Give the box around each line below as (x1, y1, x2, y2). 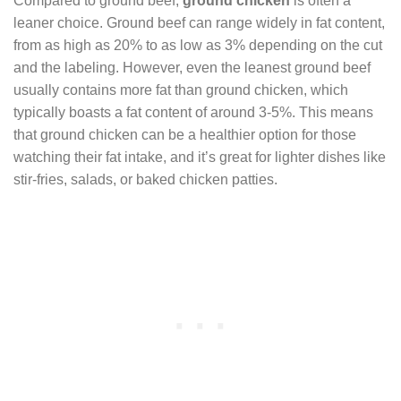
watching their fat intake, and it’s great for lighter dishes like (13, 149, 386, 165)
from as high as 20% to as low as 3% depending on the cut (13, 37, 382, 53)
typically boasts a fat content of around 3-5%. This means (13, 104, 373, 120)
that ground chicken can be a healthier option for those (13, 126, 356, 142)
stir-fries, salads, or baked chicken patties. (13, 171, 277, 187)
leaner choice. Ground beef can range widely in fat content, (13, 14, 385, 30)
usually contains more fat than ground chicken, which (13, 81, 348, 98)
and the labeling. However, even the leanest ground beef (13, 59, 371, 75)
